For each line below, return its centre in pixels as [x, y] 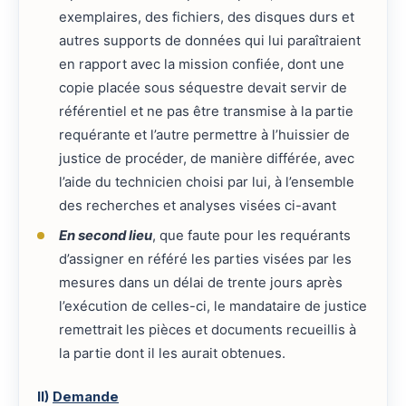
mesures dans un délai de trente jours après [200, 283]
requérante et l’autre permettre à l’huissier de [204, 135]
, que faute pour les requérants [251, 236]
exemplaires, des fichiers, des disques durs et [206, 17]
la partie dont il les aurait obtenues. [172, 354]
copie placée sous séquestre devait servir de [203, 87]
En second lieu [105, 236]
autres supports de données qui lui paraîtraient [209, 40]
